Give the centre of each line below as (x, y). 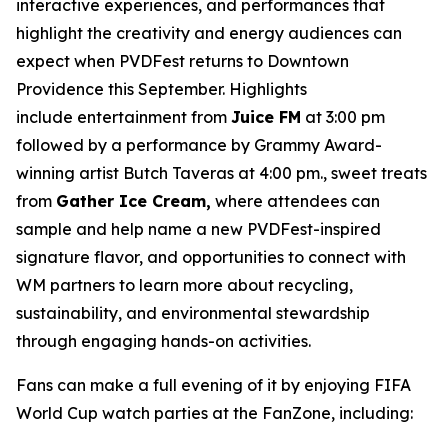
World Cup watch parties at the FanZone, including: (214, 413)
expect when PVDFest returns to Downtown (182, 61)
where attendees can (295, 201)
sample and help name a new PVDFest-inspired (198, 229)
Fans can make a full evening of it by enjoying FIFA (213, 385)
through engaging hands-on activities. (163, 341)
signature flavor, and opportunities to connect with (211, 257)
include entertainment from (123, 117)
